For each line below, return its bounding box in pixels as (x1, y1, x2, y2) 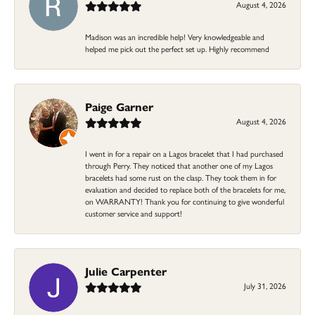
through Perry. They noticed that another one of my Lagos (85, 159, 273, 171)
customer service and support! (85, 207, 182, 219)
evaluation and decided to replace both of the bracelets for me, (85, 183, 285, 195)
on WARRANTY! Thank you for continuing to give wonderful (85, 195, 284, 207)
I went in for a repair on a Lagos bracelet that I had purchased (85, 147, 283, 159)
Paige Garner (85, 98, 153, 115)
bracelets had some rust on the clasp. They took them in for (85, 171, 276, 183)
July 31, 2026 (244, 279, 286, 291)
